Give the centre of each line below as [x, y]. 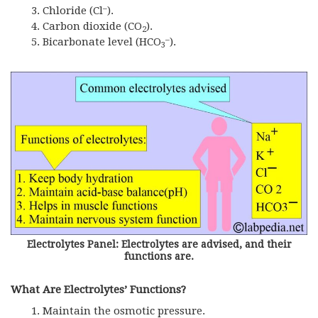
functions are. [159, 257]
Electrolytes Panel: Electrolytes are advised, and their [159, 245]
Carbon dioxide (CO [92, 27]
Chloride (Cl [73, 11]
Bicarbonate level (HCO [102, 42]
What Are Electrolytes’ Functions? [98, 290]
